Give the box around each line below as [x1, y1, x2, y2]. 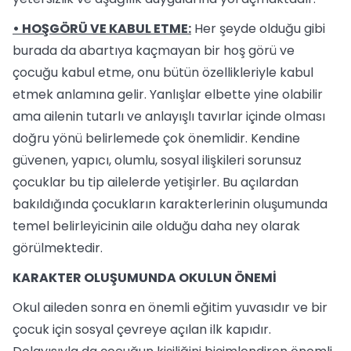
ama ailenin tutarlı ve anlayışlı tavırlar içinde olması [13, 107, 325, 125]
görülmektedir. [13, 239, 103, 257]
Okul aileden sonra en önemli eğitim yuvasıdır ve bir [13, 299, 327, 317]
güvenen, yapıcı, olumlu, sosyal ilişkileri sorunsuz [13, 151, 302, 169]
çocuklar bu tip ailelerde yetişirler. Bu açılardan [13, 173, 299, 191]
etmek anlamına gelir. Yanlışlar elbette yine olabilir [13, 85, 323, 103]
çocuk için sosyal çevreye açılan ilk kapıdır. [13, 320, 271, 338]
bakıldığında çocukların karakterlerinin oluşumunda [13, 195, 327, 213]
